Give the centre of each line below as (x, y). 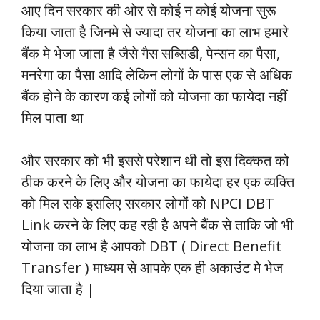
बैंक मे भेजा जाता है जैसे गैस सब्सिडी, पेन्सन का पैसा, (151, 54)
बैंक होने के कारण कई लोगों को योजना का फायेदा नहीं (154, 96)
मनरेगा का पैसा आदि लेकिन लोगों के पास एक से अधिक (157, 75)
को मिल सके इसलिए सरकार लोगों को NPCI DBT (148, 204)
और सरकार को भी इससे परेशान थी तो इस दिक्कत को (155, 161)
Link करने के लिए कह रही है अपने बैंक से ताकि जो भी (157, 225)
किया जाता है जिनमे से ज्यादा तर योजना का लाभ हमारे (155, 32)
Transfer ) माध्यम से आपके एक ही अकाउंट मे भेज (152, 268)
